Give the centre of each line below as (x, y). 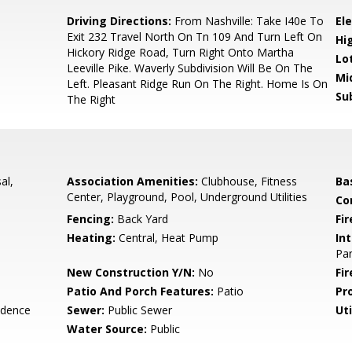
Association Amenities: (133, 181)
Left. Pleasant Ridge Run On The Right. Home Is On (198, 84)
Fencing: (91, 219)
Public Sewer (139, 310)
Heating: (92, 238)
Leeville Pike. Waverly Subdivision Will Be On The (190, 68)
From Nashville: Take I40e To (248, 21)
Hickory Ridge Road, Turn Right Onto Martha (181, 52)
